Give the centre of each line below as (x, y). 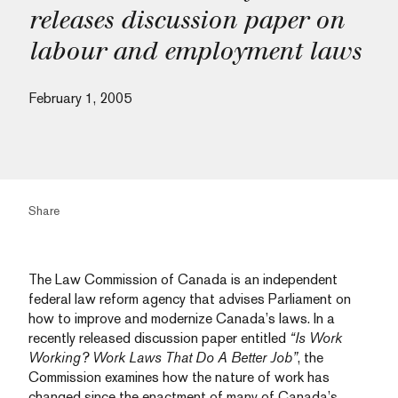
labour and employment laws (195, 51)
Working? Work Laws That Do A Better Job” (163, 358)
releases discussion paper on (186, 20)
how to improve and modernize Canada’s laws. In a (182, 318)
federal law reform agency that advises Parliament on (190, 299)
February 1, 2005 (80, 98)
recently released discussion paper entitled (159, 338)
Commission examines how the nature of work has (179, 377)
